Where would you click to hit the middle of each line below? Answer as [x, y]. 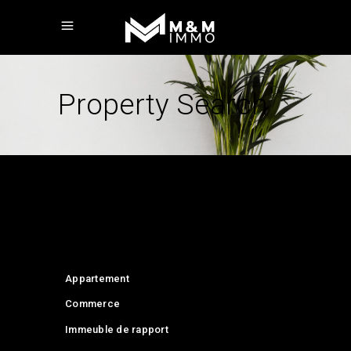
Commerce [93, 304]
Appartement [97, 278]
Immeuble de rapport [117, 329]
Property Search [163, 105]
